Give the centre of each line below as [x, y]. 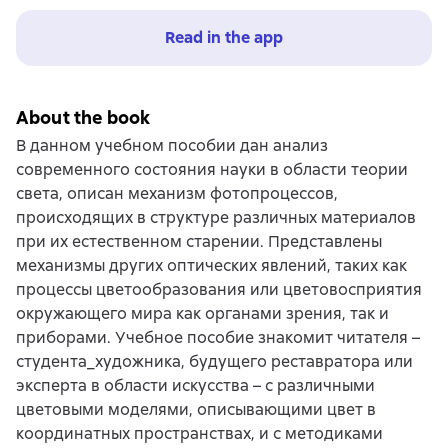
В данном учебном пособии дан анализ [172, 146]
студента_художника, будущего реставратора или [214, 362]
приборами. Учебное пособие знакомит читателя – [218, 338]
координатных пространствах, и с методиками [199, 434]
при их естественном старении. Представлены [199, 242]
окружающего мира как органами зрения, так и [202, 314]
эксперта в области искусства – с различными [195, 386]
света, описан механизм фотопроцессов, [177, 194]
